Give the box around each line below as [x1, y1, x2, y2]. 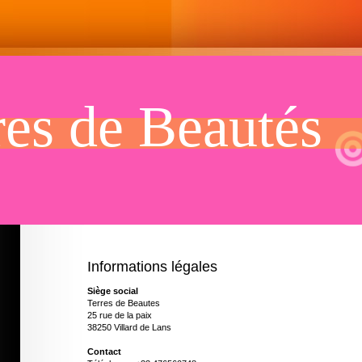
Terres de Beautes [87, 298, 160, 308]
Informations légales [87, 259, 217, 275]
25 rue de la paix [87, 310, 152, 320]
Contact [87, 347, 121, 356]
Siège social [87, 286, 138, 296]
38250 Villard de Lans [87, 322, 171, 332]
